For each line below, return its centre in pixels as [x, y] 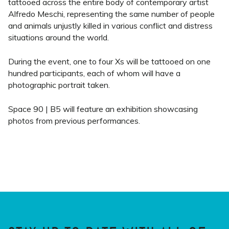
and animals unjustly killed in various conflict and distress [110, 26]
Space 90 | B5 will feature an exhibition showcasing [103, 109]
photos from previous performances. [74, 121]
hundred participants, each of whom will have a [94, 73]
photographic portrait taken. [59, 85]
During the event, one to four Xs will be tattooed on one [109, 61]
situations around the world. [59, 37]
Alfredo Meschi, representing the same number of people [111, 14]
